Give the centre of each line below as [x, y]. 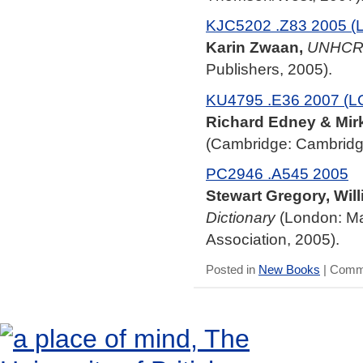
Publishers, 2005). [269, 69]
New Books [289, 270]
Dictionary [241, 217]
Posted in [232, 270]
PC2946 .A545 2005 [277, 173]
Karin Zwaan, [254, 47]
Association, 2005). [273, 239]
